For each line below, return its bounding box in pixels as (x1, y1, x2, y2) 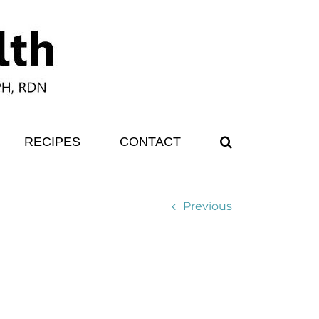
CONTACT (120, 135, 181, 149)
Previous (183, 199, 232, 213)
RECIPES (24, 135, 80, 149)
